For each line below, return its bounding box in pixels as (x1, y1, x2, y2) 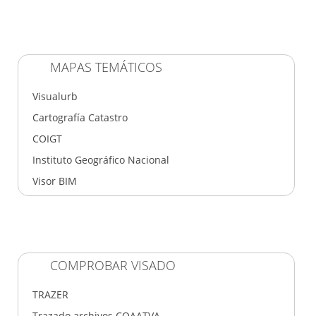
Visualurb (32, 89, 78, 103)
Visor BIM (32, 174, 77, 188)
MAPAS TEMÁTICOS (50, 58, 162, 75)
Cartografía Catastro (32, 110, 128, 124)
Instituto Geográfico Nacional (32, 152, 169, 166)
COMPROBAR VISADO (50, 256, 176, 274)
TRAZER (32, 287, 68, 301)
